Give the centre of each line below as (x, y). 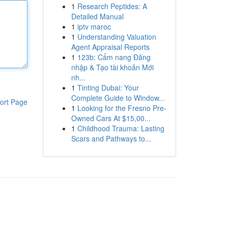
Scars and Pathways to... (111, 138)
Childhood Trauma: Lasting (121, 128)
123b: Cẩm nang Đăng (114, 57)
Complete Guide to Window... (118, 98)
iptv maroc (94, 26)
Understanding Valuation (117, 37)
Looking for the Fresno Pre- (122, 108)
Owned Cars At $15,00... (111, 118)
